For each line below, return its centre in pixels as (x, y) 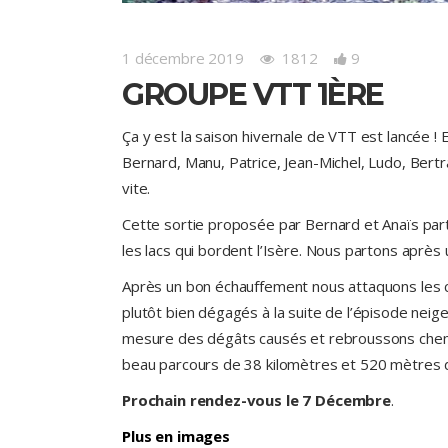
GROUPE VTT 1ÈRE (253, 95)
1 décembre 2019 (183, 58)
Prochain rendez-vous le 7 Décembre (256, 400)
